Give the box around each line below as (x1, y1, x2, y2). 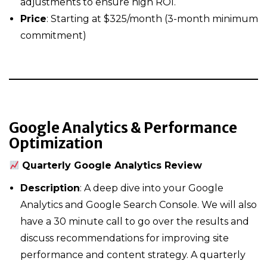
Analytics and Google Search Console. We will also (20, 199, 257, 210)
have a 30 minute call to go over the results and (20, 216, 249, 227)
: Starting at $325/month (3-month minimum (46, 13, 258, 24)
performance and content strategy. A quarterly (20, 249, 246, 260)
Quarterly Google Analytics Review (22, 160, 203, 171)
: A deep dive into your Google (80, 182, 223, 194)
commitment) (20, 30, 86, 41)
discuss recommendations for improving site (20, 232, 229, 244)
